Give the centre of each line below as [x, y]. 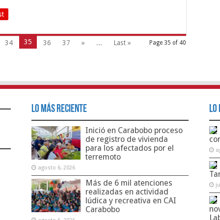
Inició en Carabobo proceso [134, 130]
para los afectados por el [129, 148]
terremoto [103, 157]
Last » [122, 42]
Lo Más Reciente [59, 109]
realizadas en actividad [127, 192]
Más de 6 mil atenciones [129, 183]
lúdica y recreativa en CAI [131, 200]
